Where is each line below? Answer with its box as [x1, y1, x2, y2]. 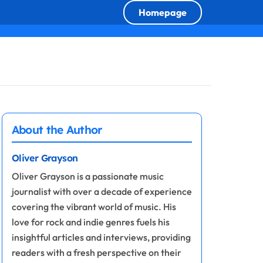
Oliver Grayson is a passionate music [11, 170, 164, 182]
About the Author [11, 123, 102, 137]
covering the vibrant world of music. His [11, 201, 176, 213]
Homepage [139, 6, 187, 18]
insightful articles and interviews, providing [11, 231, 191, 243]
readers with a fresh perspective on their [11, 247, 181, 258]
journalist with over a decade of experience [11, 186, 192, 197]
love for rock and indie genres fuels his [11, 216, 170, 228]
